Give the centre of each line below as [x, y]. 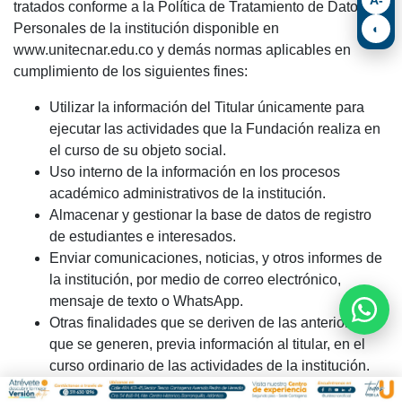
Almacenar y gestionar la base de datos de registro [210, 215]
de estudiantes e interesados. [143, 237]
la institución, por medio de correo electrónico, [195, 280]
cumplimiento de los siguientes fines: [131, 72]
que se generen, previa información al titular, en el [207, 345]
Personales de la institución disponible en [146, 29]
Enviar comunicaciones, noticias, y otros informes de [216, 258]
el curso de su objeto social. [138, 151]
